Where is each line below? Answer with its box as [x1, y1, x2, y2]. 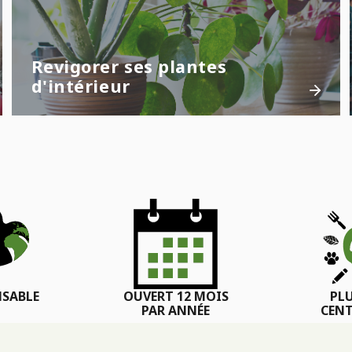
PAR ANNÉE [141, 302, 211, 320]
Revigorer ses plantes [31, 55, 227, 79]
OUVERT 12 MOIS [123, 288, 229, 306]
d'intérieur [31, 75, 130, 98]
